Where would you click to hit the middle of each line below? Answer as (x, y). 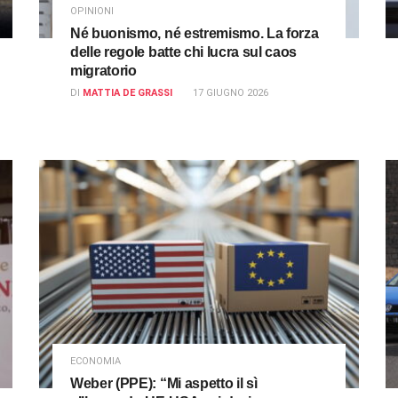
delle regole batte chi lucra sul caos (184, 52)
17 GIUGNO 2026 (231, 93)
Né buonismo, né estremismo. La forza (195, 34)
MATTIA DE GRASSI (127, 93)
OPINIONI (92, 12)
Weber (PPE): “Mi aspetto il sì (164, 384)
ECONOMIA (96, 362)
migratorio (103, 71)
